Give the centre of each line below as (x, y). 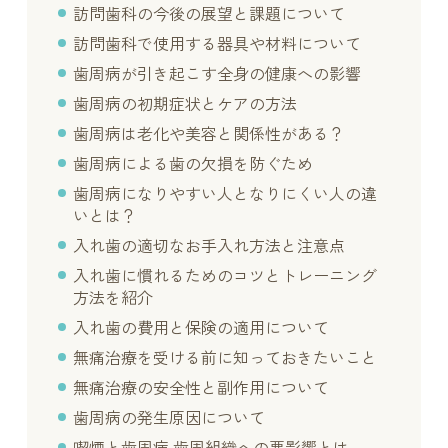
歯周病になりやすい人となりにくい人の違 (225, 194)
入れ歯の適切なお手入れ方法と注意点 (209, 246)
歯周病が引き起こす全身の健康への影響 (217, 74)
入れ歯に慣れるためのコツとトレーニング (225, 276)
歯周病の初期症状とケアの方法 (185, 104)
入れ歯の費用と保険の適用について (201, 328)
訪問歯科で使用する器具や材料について (217, 44)
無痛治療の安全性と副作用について (201, 388)
